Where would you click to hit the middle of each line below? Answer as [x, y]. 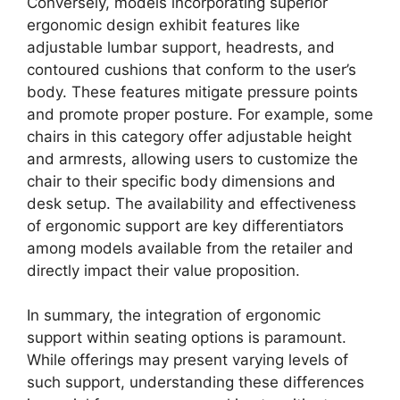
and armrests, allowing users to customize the [192, 158]
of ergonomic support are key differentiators [185, 225]
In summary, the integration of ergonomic [174, 316]
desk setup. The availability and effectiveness [192, 203]
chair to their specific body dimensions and [181, 181]
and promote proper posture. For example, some [200, 114]
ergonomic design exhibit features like [163, 25]
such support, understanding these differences [196, 383]
